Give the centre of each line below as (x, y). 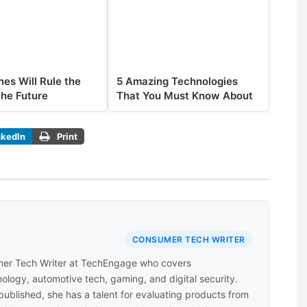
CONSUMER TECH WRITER (188, 240)
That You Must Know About (185, 95)
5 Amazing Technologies (177, 81)
